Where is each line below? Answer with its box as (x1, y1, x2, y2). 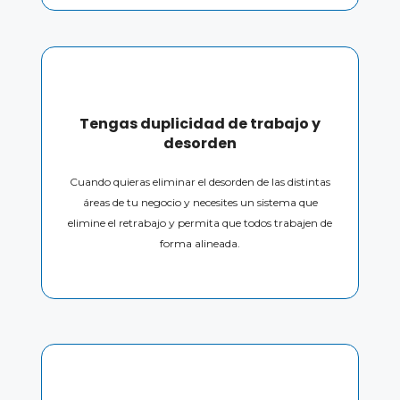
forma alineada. (160, 237, 240, 250)
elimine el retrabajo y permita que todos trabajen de (68, 216, 332, 229)
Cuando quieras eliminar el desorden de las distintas (70, 175, 330, 188)
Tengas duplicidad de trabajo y (79, 113, 321, 134)
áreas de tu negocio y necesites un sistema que (82, 196, 318, 209)
